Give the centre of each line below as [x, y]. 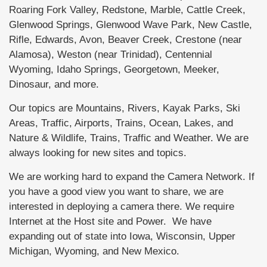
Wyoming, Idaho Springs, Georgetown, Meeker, [114, 69]
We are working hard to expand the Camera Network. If [132, 176]
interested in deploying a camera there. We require [122, 206]
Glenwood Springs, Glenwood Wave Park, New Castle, [131, 24]
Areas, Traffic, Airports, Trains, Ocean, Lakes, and [121, 122]
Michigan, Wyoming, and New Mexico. [94, 251]
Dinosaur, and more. [54, 84]
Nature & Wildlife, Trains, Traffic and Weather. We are [129, 137]
